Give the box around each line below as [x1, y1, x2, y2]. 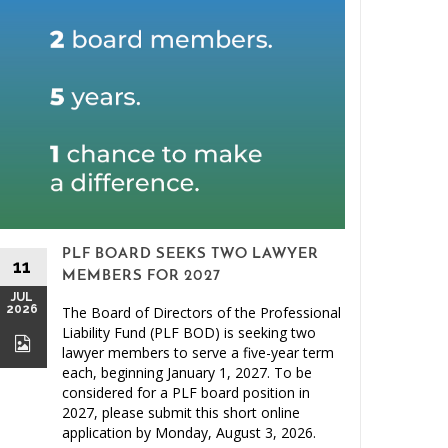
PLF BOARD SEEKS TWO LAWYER [62, 247, 319, 263]
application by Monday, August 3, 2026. [62, 423, 316, 443]
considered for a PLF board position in [62, 383, 310, 403]
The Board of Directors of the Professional [62, 303, 341, 323]
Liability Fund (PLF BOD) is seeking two [62, 323, 316, 343]
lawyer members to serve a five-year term [62, 343, 334, 363]
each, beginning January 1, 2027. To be [62, 363, 312, 383]
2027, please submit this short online [62, 403, 300, 423]
